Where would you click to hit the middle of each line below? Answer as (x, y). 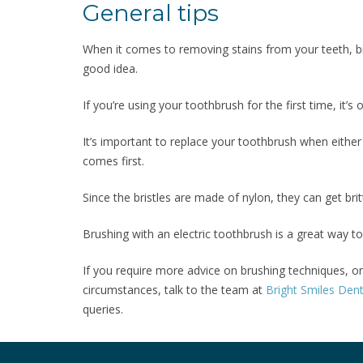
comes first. (113, 161)
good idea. (110, 69)
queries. (103, 310)
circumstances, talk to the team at (174, 290)
